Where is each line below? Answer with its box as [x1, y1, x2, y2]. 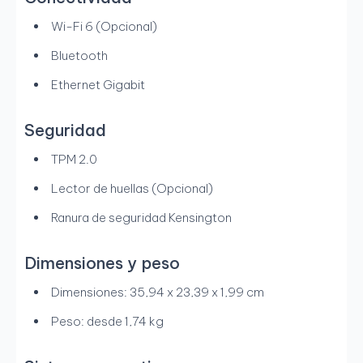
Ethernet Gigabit [51, 77, 145, 93]
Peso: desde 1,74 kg [51, 314, 164, 330]
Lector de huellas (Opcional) [51, 181, 213, 197]
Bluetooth [51, 48, 108, 64]
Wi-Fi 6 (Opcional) [51, 19, 157, 35]
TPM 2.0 [51, 152, 97, 168]
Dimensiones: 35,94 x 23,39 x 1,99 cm [51, 284, 264, 301]
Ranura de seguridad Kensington [51, 210, 232, 226]
